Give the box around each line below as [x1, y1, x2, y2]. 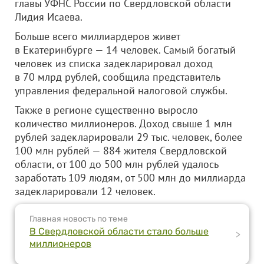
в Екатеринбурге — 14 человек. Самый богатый [15, 43, 236, 57]
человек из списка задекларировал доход [15, 57, 213, 70]
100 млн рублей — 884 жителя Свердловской [15, 144, 227, 157]
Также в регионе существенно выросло [15, 103, 198, 117]
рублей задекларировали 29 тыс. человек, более [15, 130, 242, 144]
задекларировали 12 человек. [15, 184, 156, 198]
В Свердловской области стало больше [29, 226, 209, 237]
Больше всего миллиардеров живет [15, 29, 180, 43]
